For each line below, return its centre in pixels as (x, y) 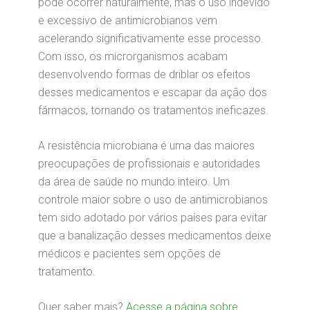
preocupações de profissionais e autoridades (149, 164)
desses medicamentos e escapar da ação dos (153, 92)
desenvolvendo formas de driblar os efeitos (144, 74)
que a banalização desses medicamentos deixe (155, 236)
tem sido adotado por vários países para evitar (153, 218)
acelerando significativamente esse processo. (151, 38)
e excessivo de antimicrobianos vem (128, 20)
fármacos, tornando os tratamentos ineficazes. (153, 110)
